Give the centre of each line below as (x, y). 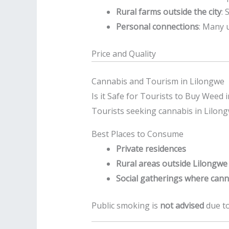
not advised (182, 206)
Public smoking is (125, 206)
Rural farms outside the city (168, 12)
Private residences (151, 149)
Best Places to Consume (137, 134)
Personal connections (157, 27)
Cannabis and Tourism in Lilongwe (158, 82)
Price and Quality (123, 54)
